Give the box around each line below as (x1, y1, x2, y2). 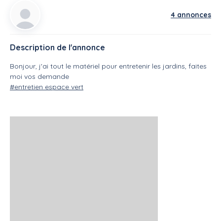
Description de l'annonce (10, 42, 105, 52)
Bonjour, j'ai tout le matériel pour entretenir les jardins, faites (10, 61, 207, 71)
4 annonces (171, 10, 211, 19)
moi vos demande (10, 72, 69, 81)
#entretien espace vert (10, 82, 83, 91)
